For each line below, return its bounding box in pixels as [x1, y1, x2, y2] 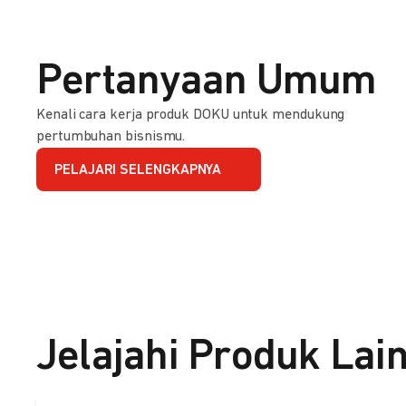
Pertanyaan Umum [36, 60, 377, 104]
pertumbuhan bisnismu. [36, 129, 186, 144]
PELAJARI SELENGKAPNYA [54, 163, 222, 179]
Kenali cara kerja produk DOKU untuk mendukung [36, 107, 345, 122]
